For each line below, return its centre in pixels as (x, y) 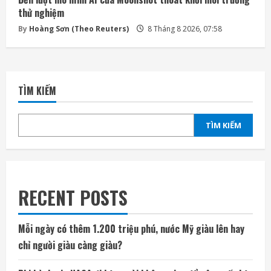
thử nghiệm (41, 13)
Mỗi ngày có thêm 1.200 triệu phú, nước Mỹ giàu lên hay (131, 229)
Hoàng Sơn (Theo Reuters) (79, 29)
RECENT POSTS (73, 198)
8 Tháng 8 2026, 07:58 (184, 29)
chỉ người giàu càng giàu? (70, 245)
